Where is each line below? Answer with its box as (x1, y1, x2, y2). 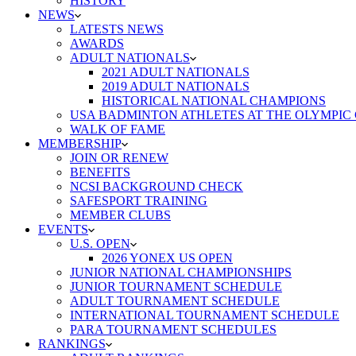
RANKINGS (38, 337, 106, 350)
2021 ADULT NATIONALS (102, 65, 250, 79)
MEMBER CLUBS (70, 208, 171, 222)
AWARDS (70, 37, 124, 50)
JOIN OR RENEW (70, 151, 168, 164)
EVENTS (38, 222, 88, 236)
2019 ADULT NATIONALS (102, 79, 250, 93)
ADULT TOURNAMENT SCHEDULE (70, 294, 280, 308)
